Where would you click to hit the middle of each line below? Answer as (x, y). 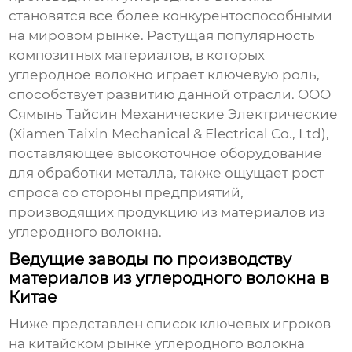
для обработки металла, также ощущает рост (167, 173)
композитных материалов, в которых (137, 55)
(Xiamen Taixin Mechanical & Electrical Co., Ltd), (169, 134)
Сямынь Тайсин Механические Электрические (174, 114)
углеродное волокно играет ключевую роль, (165, 75)
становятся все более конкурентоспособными (171, 16)
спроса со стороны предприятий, (126, 193)
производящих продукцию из (115, 213)
